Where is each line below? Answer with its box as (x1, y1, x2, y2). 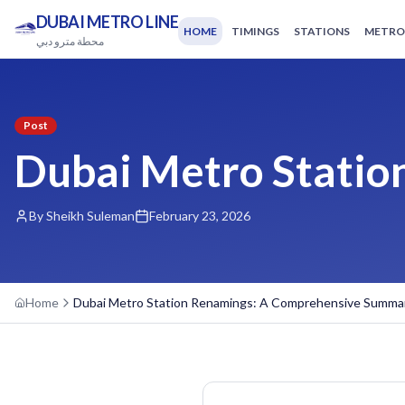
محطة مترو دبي (35, 34, 104, 48)
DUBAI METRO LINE (35, 12, 179, 32)
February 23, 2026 (149, 208, 250, 223)
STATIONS (294, 24, 351, 38)
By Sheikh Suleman (29, 208, 135, 223)
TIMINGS (231, 24, 280, 38)
